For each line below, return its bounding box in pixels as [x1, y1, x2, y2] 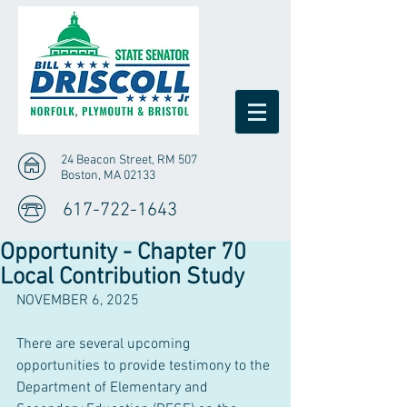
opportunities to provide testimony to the [16, 357, 273, 375]
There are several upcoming [16, 335, 194, 353]
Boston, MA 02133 [61, 168, 155, 184]
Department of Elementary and [16, 379, 212, 397]
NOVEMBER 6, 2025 [16, 292, 139, 310]
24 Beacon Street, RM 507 [61, 153, 197, 168]
